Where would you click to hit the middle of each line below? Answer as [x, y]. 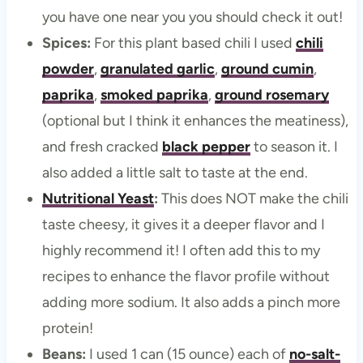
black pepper [206, 147]
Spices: [66, 43]
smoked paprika [154, 95]
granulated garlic [157, 69]
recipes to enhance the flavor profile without [186, 277]
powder [68, 69]
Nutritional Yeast [98, 199]
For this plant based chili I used [193, 43]
